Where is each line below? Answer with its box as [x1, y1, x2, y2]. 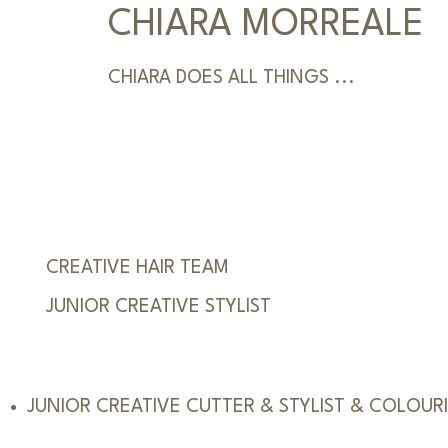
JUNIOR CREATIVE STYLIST [45, 297, 271, 316]
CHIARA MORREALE [107, 7, 424, 44]
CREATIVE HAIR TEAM [45, 258, 229, 277]
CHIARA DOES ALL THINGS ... [107, 68, 355, 87]
